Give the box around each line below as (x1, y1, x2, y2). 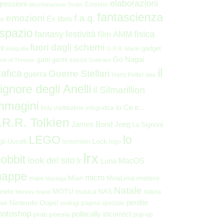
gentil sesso (52, 56, 87, 63)
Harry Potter (111, 71, 144, 78)
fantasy (35, 29, 63, 39)
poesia (49, 210, 70, 218)
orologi (60, 199, 79, 207)
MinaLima (107, 174, 134, 182)
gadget (142, 45, 161, 52)
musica (75, 188, 96, 195)
